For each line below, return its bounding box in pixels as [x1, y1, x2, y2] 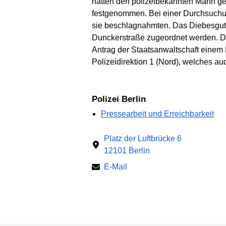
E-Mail [104, 162, 127, 172]
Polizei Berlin [97, 94, 146, 104]
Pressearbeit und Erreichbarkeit [100, 109, 214, 119]
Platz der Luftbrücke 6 [104, 134, 182, 143]
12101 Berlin [104, 146, 150, 155]
